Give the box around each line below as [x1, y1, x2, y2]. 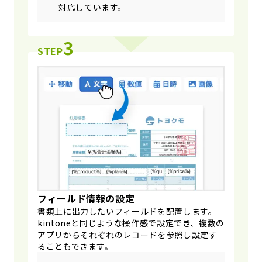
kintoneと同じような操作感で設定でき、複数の [37, 216, 225, 229]
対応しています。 [58, 1, 127, 13]
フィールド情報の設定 [37, 191, 135, 205]
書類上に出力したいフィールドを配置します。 [37, 205, 217, 217]
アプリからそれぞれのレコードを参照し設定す [37, 228, 218, 240]
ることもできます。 [37, 240, 113, 252]
